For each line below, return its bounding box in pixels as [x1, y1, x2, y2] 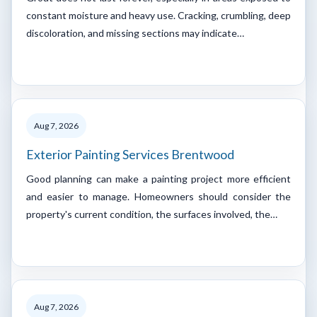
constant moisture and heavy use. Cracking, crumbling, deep [26, 8, 291, 21]
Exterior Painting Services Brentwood [26, 146, 234, 162]
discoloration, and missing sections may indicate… [26, 26, 244, 39]
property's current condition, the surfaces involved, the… [26, 207, 277, 220]
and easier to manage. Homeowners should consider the [26, 190, 291, 202]
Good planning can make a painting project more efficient [26, 172, 291, 185]
